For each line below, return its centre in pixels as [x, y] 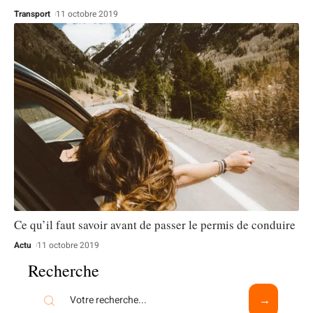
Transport [32, 14]
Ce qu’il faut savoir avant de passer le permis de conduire [155, 225]
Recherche [64, 271]
